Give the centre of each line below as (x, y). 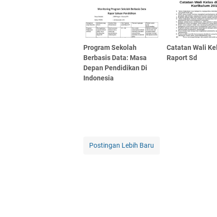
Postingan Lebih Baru (122, 145)
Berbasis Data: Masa (115, 57)
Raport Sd (182, 57)
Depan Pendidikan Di (115, 68)
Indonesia (99, 78)
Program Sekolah (110, 47)
